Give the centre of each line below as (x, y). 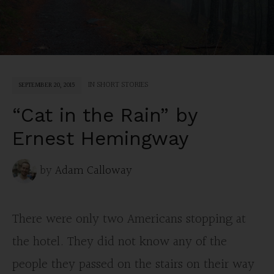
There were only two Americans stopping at (129, 219)
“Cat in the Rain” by (105, 115)
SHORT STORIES (122, 85)
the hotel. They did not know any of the (120, 242)
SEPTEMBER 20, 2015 (47, 85)
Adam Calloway (94, 170)
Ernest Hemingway (101, 138)
